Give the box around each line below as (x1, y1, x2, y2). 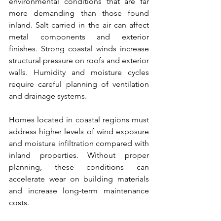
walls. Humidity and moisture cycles (9, 68, 149, 77)
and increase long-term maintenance (9, 186, 149, 195)
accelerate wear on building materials (9, 174, 149, 184)
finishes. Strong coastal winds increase (9, 44, 149, 53)
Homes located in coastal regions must (9, 115, 149, 124)
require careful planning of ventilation (9, 79, 149, 89)
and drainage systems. (9, 91, 87, 101)
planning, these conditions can (9, 162, 149, 172)
